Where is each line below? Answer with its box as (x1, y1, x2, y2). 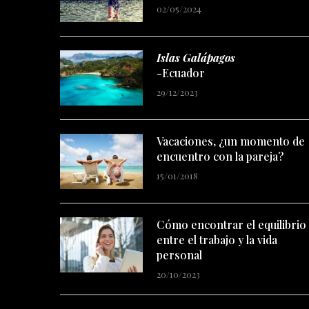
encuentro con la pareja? (157, 148, 283, 163)
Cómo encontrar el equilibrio (157, 217, 306, 232)
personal (157, 247, 202, 262)
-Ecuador (157, 65, 205, 80)
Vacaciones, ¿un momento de (157, 133, 305, 148)
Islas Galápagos (157, 50, 235, 65)
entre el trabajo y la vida (157, 232, 277, 247)
